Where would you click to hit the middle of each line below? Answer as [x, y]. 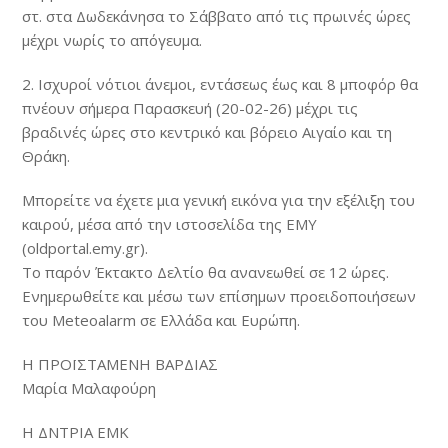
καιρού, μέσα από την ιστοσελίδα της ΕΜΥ [170, 224]
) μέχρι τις [323, 108]
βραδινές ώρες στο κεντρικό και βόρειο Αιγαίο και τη [207, 132]
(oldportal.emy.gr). [85, 248]
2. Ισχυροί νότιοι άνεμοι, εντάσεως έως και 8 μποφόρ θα [220, 84]
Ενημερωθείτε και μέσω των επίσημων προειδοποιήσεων [219, 296]
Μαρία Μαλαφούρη [89, 388]
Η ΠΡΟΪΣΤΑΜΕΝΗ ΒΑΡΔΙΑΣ [120, 364]
